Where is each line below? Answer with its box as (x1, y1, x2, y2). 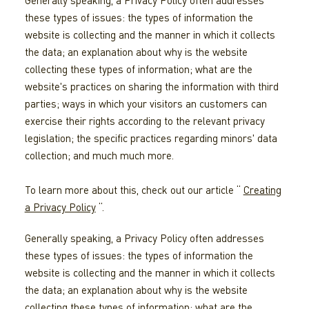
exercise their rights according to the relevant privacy (24, 114, 265, 128)
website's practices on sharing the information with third (24, 80, 279, 93)
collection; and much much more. (24, 149, 174, 162)
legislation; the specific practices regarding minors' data (24, 132, 277, 145)
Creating (243, 183, 281, 197)
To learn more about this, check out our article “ (24, 183, 243, 197)
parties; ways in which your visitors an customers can (24, 97, 267, 110)
